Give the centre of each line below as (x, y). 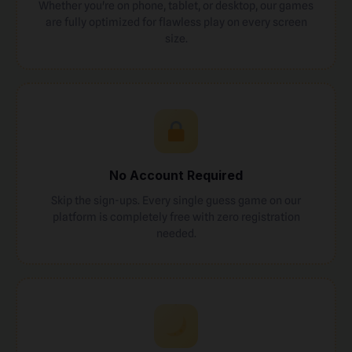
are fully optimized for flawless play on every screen (176, 22)
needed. (176, 233)
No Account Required (176, 175)
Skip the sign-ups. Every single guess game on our (176, 200)
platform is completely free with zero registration (176, 216)
